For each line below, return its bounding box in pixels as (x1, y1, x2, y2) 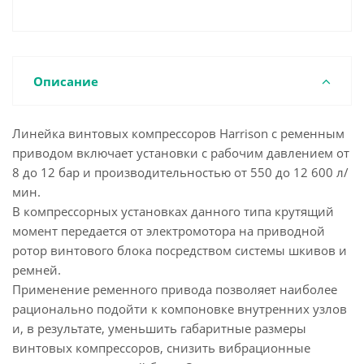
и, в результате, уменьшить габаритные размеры (12, 320, 306, 336)
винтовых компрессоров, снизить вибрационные (12, 340, 310, 356)
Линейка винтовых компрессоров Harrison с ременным (12, 125, 344, 141)
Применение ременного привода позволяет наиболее (12, 281, 337, 297)
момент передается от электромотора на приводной (12, 223, 325, 239)
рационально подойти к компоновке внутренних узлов (12, 301, 347, 317)
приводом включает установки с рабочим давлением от (12, 145, 349, 161)
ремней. (12, 262, 61, 278)
